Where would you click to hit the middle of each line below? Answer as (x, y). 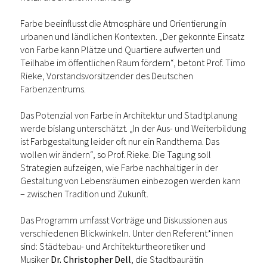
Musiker (35, 260)
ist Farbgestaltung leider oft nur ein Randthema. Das (120, 142)
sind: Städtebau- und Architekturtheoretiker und (113, 246)
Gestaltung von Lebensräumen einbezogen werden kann (131, 181)
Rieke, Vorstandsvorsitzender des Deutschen (107, 76)
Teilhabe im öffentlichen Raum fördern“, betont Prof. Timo (133, 63)
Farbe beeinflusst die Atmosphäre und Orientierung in (123, 24)
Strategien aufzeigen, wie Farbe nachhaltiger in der (119, 168)
